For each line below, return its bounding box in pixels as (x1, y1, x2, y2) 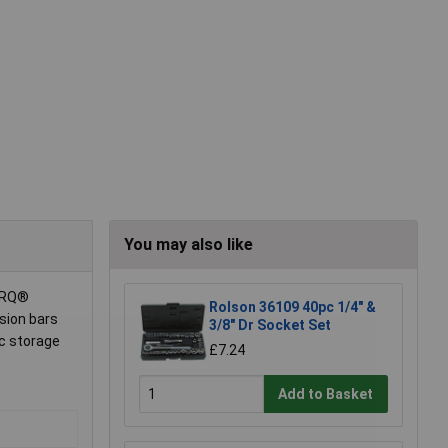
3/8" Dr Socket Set (209, 317, 331, 334)
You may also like (124, 235, 253, 255)
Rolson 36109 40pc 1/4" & (209, 299, 376, 316)
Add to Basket (278, 385, 374, 402)
